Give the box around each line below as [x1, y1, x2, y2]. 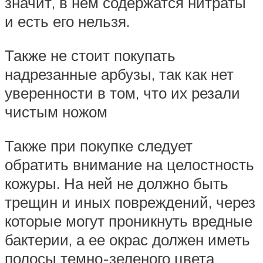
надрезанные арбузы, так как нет [5, 64, 234, 83]
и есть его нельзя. [5, 12, 130, 31]
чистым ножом [5, 102, 107, 121]
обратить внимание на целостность [5, 154, 254, 174]
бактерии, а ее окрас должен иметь [5, 230, 250, 249]
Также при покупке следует [5, 136, 193, 155]
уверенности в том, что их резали [5, 83, 240, 102]
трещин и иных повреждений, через [5, 192, 255, 211]
